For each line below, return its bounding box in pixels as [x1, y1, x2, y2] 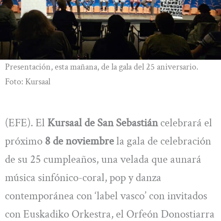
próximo [5, 133, 45, 148]
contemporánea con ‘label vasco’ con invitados [5, 188, 207, 203]
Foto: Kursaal [5, 75, 50, 87]
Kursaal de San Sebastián [45, 115, 158, 130]
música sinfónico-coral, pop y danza [5, 170, 161, 185]
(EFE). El [5, 115, 45, 130]
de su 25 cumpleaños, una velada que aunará [5, 151, 201, 167]
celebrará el [158, 115, 212, 130]
